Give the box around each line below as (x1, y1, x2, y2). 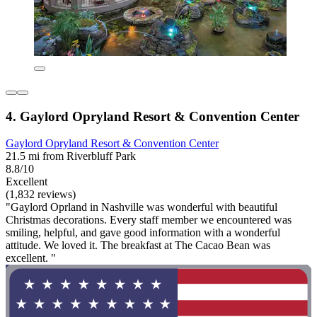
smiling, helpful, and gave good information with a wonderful (6, 226, 280, 239)
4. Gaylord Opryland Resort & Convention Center (6, 108, 299, 124)
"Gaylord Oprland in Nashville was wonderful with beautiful (6, 201, 277, 214)
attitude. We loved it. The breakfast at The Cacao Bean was (6, 239, 270, 252)
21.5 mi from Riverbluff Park (6, 150, 136, 163)
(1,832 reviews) (6, 188, 76, 201)
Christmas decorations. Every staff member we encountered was (6, 214, 292, 226)
